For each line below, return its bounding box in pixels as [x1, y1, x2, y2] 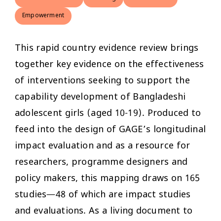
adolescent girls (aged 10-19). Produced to [15, 107, 201, 119]
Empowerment [22, 11, 65, 20]
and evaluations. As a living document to [15, 205, 193, 217]
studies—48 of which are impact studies [15, 188, 191, 201]
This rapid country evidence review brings [15, 42, 199, 54]
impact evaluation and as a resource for [15, 140, 190, 152]
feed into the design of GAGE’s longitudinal [15, 123, 206, 136]
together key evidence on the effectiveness [15, 58, 204, 71]
